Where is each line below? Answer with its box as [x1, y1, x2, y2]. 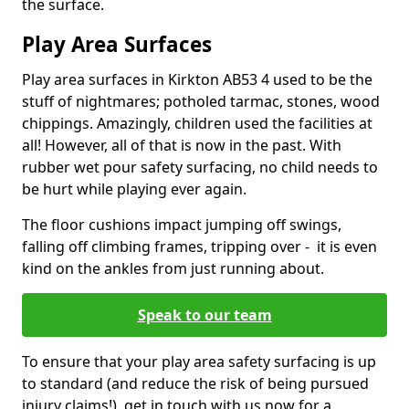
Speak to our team [137, 305, 272, 325]
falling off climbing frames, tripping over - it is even [22, 236, 377, 257]
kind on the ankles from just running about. [22, 258, 324, 278]
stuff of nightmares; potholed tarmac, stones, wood [22, 91, 380, 111]
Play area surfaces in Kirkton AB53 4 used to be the [22, 69, 372, 89]
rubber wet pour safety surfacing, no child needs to [22, 157, 378, 177]
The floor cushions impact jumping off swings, [22, 215, 341, 235]
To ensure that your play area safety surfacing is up [22, 351, 376, 372]
